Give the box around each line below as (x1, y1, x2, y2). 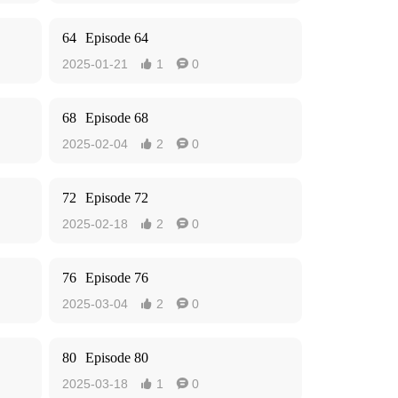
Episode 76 (85, 270, 148, 285)
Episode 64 (85, 30, 148, 45)
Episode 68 (85, 110, 148, 125)
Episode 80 (85, 350, 148, 365)
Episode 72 (85, 190, 148, 205)
